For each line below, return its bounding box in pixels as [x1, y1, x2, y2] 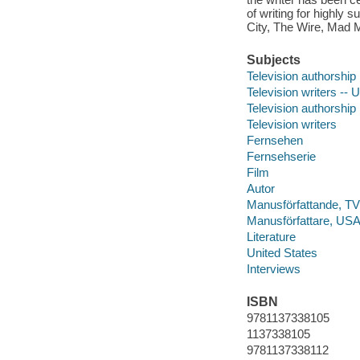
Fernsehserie [246, 149, 316, 163]
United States [246, 245, 317, 260]
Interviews [246, 261, 301, 276]
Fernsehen [246, 133, 303, 147]
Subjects [246, 52, 301, 67]
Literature [246, 229, 296, 243]
